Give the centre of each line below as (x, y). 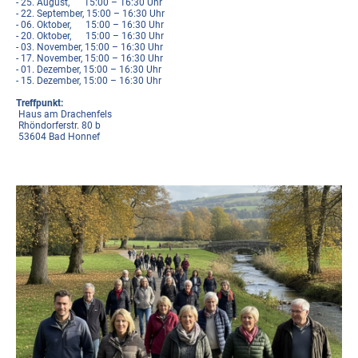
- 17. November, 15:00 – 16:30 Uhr (89, 59)
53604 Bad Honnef (58, 137)
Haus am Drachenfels (66, 115)
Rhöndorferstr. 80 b (58, 126)
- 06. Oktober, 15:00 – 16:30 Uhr (90, 25)
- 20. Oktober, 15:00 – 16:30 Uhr (90, 36)
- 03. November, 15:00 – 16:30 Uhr (89, 48)
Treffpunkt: (40, 103)
